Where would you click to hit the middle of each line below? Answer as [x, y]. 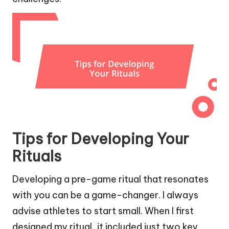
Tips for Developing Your [101, 139]
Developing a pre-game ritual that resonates [110, 179]
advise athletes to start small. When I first [103, 211]
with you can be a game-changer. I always [105, 195]
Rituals [37, 156]
